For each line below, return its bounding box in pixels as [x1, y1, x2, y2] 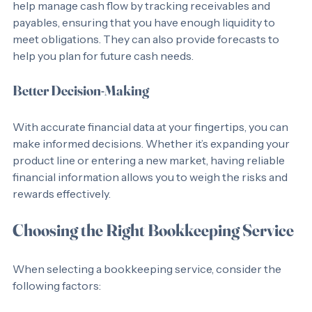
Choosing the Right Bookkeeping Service [13, 237, 294, 257]
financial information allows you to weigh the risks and [13, 187, 290, 201]
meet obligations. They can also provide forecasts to [13, 49, 281, 63]
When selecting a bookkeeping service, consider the [13, 279, 283, 292]
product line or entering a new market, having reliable [13, 170, 287, 184]
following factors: [13, 295, 101, 309]
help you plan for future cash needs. [13, 65, 194, 79]
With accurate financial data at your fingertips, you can [13, 136, 290, 150]
